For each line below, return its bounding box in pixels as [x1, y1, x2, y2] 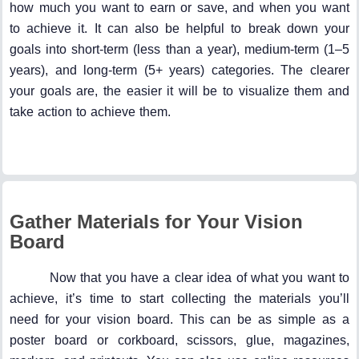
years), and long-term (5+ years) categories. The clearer [10, 63, 349, 77]
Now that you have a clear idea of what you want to [50, 270, 349, 284]
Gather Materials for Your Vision [10, 210, 303, 232]
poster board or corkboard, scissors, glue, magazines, [10, 333, 349, 347]
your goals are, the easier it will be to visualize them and [10, 83, 349, 98]
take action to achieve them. [10, 104, 171, 119]
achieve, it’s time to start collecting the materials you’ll [10, 291, 349, 305]
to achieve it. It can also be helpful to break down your [10, 21, 349, 35]
